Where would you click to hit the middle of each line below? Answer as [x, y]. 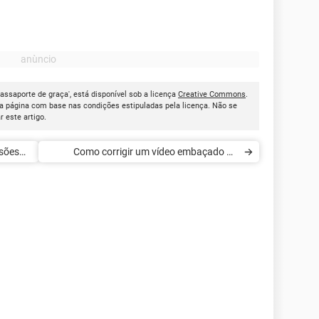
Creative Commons [212, 94]
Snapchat [216, 173]
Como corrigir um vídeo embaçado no [156, 152]
